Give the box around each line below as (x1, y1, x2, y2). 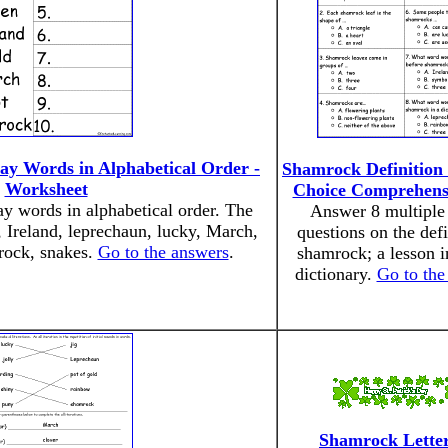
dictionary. (294, 264, 377, 284)
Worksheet (4, 179, 88, 199)
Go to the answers (97, 242, 229, 262)
